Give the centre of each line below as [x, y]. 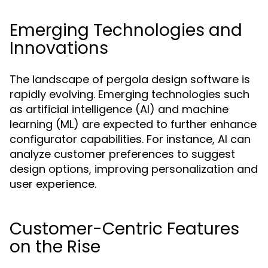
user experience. [53, 184]
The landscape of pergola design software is [130, 79]
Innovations [59, 48]
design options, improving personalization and [134, 169]
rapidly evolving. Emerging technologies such [130, 94]
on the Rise [55, 247]
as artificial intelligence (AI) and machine [119, 109]
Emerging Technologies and [126, 30]
